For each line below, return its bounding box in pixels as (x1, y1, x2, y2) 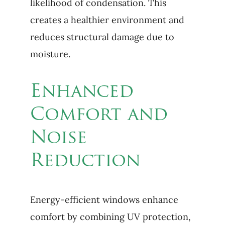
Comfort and (30, 106, 168, 125)
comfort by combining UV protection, (30, 211, 191, 222)
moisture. (30, 48, 70, 60)
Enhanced (30, 83, 134, 101)
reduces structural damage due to (30, 31, 174, 43)
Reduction (30, 153, 141, 171)
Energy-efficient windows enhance (30, 194, 178, 205)
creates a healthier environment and (30, 14, 184, 26)
